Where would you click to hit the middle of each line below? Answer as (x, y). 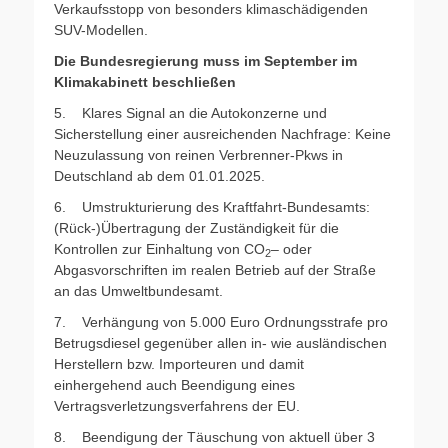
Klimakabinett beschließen (145, 81)
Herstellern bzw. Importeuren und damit (179, 363)
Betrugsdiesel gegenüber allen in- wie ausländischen (220, 342)
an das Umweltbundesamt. (138, 290)
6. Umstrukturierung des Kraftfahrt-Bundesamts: (212, 206)
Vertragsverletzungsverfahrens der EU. (177, 405)
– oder (291, 248)
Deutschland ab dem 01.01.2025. (159, 175)
